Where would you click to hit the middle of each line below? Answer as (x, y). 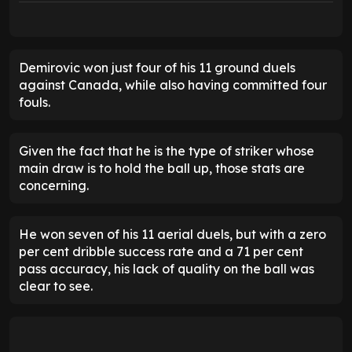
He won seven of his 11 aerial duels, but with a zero (172, 234)
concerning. (54, 185)
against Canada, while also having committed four (173, 84)
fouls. (35, 102)
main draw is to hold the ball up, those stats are (162, 168)
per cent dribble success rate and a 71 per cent (161, 251)
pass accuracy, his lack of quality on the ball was (167, 268)
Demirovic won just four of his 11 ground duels (157, 67)
